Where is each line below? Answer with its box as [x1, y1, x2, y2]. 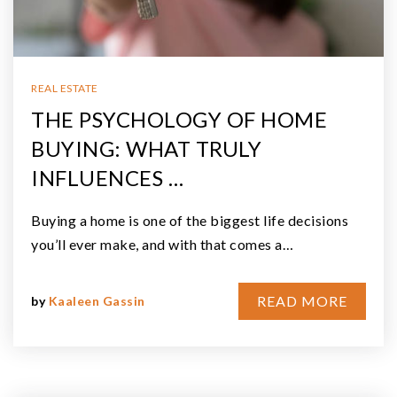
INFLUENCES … [31, 164, 183, 191]
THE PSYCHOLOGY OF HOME [31, 105, 327, 132]
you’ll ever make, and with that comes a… [31, 235, 293, 253]
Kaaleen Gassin [48, 292, 145, 308]
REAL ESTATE [31, 81, 98, 95]
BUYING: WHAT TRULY [31, 135, 261, 161]
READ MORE [257, 292, 347, 309]
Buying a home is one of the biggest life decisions [31, 211, 348, 229]
